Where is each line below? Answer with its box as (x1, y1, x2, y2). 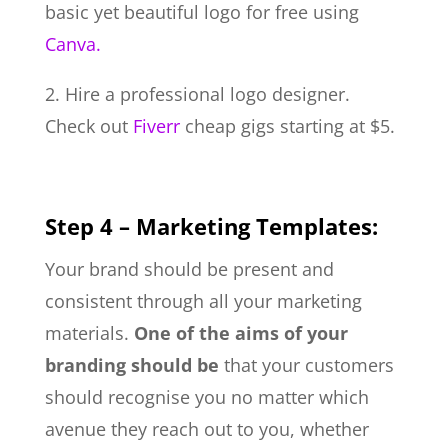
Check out (44, 113, 133, 138)
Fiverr (132, 113, 180, 138)
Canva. (44, 31, 101, 56)
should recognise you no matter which (44, 384, 369, 409)
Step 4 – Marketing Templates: (44, 210, 396, 241)
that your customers (218, 352, 394, 377)
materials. (44, 320, 134, 345)
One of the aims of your (133, 320, 348, 345)
